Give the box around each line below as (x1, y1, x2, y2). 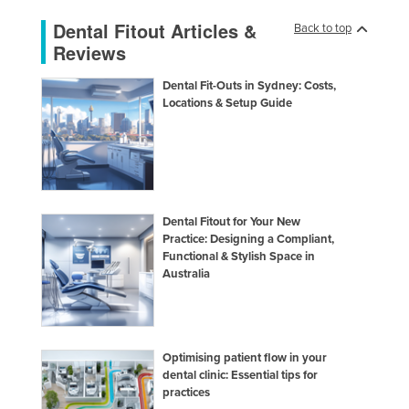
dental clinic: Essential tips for (163, 368, 319, 383)
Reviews (53, 39, 126, 67)
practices (163, 385, 211, 401)
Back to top (294, 21, 351, 37)
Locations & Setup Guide (163, 96, 293, 111)
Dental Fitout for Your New (163, 215, 301, 230)
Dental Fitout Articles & (53, 17, 257, 45)
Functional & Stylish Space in (163, 249, 316, 265)
